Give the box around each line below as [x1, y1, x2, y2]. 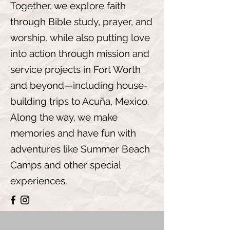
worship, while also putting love [10, 32, 150, 43]
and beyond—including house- [10, 80, 148, 91]
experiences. [10, 175, 67, 186]
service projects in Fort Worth [10, 64, 141, 75]
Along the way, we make [10, 111, 118, 123]
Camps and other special [10, 159, 121, 170]
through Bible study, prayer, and [10, 16, 152, 27]
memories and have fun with [10, 127, 136, 139]
